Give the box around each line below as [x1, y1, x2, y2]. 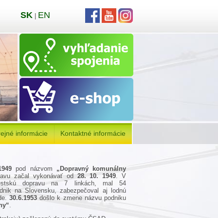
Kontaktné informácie [60, 129, 126, 137]
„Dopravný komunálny [56, 164, 127, 172]
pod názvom [12, 164, 56, 172]
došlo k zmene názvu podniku [37, 194, 127, 201]
